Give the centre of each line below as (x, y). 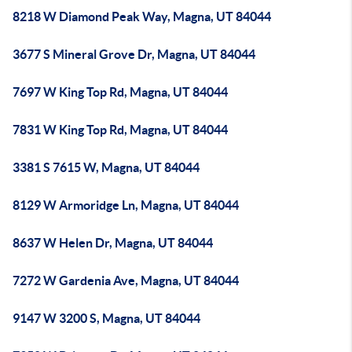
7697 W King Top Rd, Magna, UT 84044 (120, 92)
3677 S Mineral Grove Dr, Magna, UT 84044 (134, 54)
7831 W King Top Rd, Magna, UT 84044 (120, 130)
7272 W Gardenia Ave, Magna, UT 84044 (126, 280)
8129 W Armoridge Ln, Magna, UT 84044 (126, 205)
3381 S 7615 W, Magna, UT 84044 (106, 167)
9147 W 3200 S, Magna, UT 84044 (106, 318)
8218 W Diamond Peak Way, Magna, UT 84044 (142, 16)
